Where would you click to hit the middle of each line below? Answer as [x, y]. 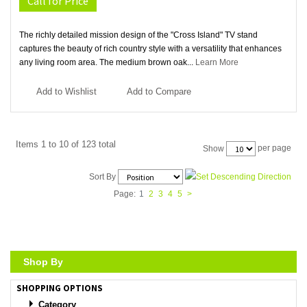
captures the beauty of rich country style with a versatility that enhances [150, 49]
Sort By [102, 176]
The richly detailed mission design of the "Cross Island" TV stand [138, 35]
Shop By [43, 261]
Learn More [217, 63]
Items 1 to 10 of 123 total [66, 145]
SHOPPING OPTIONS [60, 288]
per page [273, 148]
